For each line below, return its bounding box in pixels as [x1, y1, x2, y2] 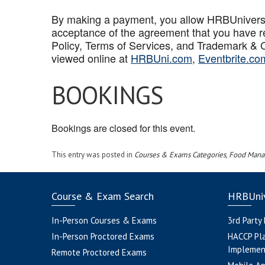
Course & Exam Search [51, 189, 154, 203]
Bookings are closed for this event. [51, 121, 195, 135]
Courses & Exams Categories [134, 150, 226, 160]
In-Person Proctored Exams [51, 231, 154, 242]
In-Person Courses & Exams [51, 215, 157, 226]
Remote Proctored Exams [51, 247, 147, 258]
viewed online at [51, 50, 131, 66]
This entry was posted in [51, 150, 134, 160]
